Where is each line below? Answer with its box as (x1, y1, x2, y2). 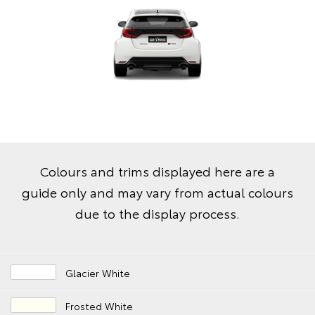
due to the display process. (75, 204, 240, 223)
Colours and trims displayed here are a (40, 162, 275, 181)
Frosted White (65, 299, 134, 314)
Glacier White (65, 266, 131, 281)
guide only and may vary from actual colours (22, 183, 293, 202)
